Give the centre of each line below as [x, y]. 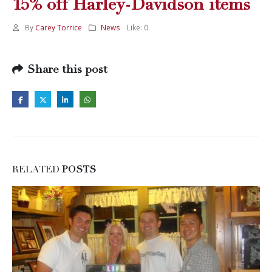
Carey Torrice [58, 27]
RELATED [37, 171]
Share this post [67, 70]
